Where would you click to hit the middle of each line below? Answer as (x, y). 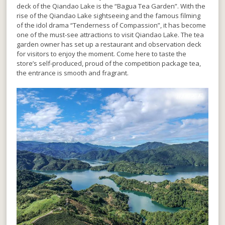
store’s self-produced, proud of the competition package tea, (109, 64)
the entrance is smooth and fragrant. (73, 73)
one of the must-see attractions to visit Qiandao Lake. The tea (110, 35)
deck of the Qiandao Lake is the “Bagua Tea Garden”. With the (111, 6)
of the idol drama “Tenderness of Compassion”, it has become (111, 25)
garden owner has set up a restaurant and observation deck (109, 44)
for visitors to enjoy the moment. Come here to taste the (102, 54)
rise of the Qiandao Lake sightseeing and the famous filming (109, 16)
